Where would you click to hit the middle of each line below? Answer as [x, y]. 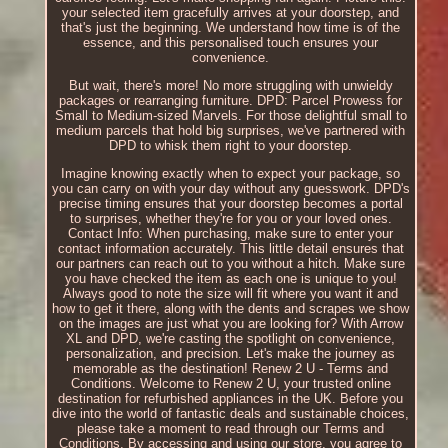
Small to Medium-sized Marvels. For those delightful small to [230, 116]
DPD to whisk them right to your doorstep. [231, 146]
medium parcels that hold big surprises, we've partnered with [231, 131]
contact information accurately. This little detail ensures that [230, 249]
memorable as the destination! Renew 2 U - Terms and [231, 369]
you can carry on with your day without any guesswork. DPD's [230, 189]
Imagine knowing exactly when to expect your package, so [231, 174]
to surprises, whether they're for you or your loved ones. [230, 219]
